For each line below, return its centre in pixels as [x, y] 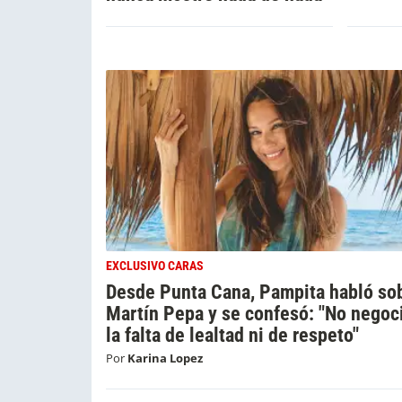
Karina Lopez [165, 358]
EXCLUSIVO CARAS [155, 266]
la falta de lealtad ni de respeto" [232, 334]
